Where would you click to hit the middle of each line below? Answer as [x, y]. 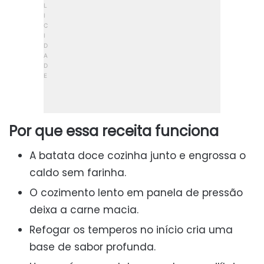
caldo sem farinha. [78, 173]
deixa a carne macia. [84, 210]
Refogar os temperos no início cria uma [131, 230]
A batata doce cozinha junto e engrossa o [138, 156]
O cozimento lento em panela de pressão [136, 193]
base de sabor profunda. [93, 247]
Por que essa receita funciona [114, 131]
